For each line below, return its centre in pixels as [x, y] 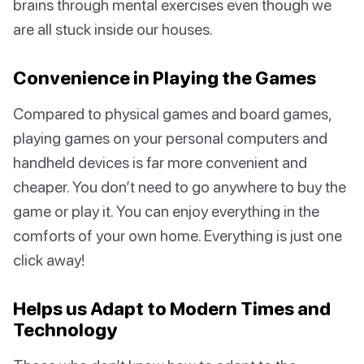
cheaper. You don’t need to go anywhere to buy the [180, 187]
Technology [65, 330]
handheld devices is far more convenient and [160, 162]
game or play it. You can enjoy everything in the [166, 211]
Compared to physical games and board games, [172, 114]
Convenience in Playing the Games [165, 78]
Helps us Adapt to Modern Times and [172, 309]
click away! [49, 260]
